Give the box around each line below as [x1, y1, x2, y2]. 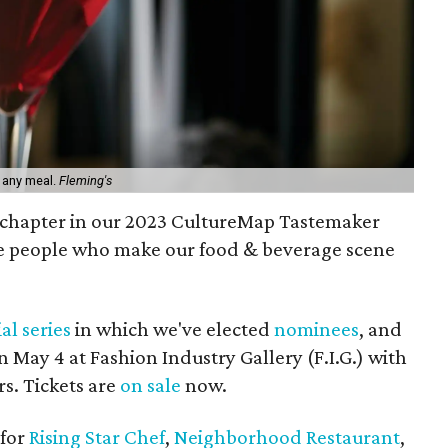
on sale [120, 372, 181, 397]
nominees [274, 316, 359, 341]
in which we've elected [71, 316, 274, 341]
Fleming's [59, 172, 112, 188]
